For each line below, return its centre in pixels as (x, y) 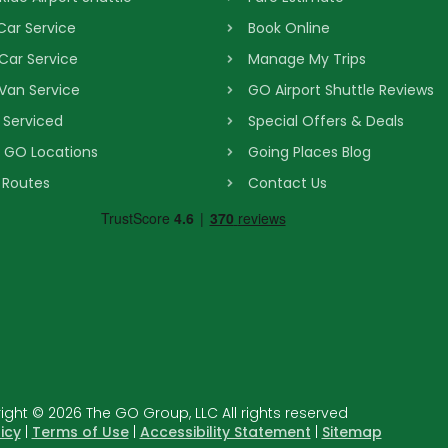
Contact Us (287, 183)
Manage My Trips (307, 59)
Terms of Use (80, 432)
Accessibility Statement (225, 432)
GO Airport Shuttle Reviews (341, 90)
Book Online (289, 28)
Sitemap (351, 432)
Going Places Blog (309, 152)
